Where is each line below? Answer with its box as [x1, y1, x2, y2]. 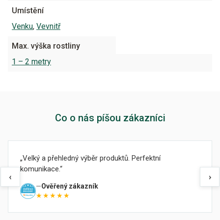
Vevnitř [36, 22, 60, 31]
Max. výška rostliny [12, 41, 80, 51]
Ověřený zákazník [41, 182, 98, 190]
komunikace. [20, 165, 60, 173]
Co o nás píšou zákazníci [55, 112, 165, 124]
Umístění [12, 6, 44, 15]
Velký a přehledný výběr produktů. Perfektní [23, 154, 161, 163]
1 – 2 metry [12, 57, 51, 66]
